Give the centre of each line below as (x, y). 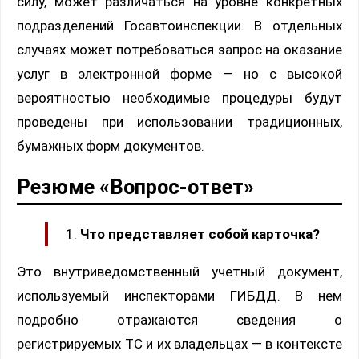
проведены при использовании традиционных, (179, 122)
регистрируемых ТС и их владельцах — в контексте (179, 344)
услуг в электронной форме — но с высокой (179, 74)
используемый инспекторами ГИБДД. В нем (179, 296)
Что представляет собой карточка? (200, 234)
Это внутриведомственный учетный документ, (179, 272)
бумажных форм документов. (111, 146)
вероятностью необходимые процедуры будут (179, 98)
